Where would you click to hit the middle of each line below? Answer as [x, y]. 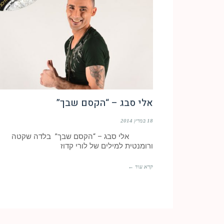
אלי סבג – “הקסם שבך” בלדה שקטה [82, 137]
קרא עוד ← [140, 167]
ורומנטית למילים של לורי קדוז [107, 146]
